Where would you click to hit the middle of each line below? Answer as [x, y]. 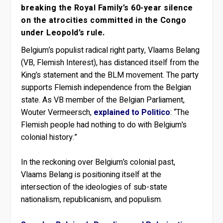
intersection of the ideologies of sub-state [94, 187]
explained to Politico [132, 112]
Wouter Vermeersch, [57, 112]
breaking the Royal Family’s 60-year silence [107, 8]
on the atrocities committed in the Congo [104, 20]
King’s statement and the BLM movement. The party [110, 75]
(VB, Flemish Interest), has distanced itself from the [110, 62]
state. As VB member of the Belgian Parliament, [103, 100]
